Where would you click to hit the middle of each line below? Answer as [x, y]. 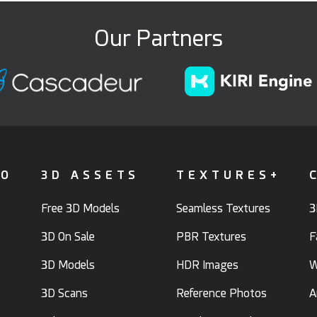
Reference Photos [221, 293]
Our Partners [158, 38]
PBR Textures [211, 236]
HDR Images [207, 265]
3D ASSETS [90, 175]
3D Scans [64, 293]
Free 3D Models [80, 208]
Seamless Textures [223, 208]
